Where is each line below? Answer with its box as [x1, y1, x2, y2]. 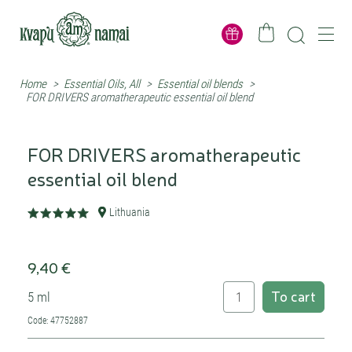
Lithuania [109, 206, 150, 218]
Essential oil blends [157, 77, 243, 91]
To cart [271, 286, 316, 305]
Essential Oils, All [64, 77, 140, 91]
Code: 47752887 [27, 315, 88, 326]
